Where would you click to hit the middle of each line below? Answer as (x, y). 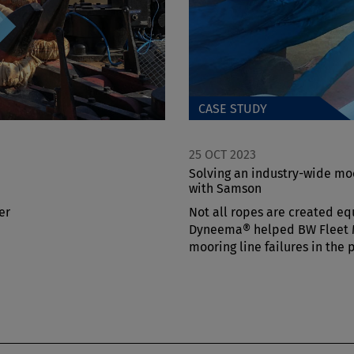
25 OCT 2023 (222, 155)
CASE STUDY (233, 109)
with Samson (225, 189)
